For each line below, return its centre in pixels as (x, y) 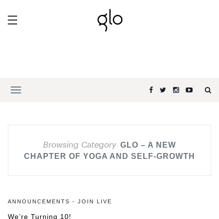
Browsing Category (80, 144)
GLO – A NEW (148, 145)
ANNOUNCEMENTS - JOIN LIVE (60, 201)
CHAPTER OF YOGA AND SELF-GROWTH (109, 156)
